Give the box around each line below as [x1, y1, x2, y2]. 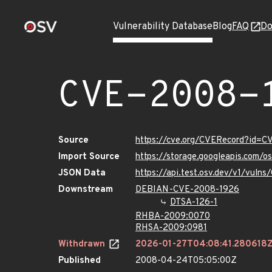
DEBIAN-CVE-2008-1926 [135, 184, 239, 195]
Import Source [58, 151, 120, 163]
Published [58, 255, 101, 267]
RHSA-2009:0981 [135, 222, 207, 234]
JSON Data [58, 168, 106, 179]
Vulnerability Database [113, 21, 212, 33]
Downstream [58, 184, 113, 195]
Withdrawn [58, 239, 107, 250]
